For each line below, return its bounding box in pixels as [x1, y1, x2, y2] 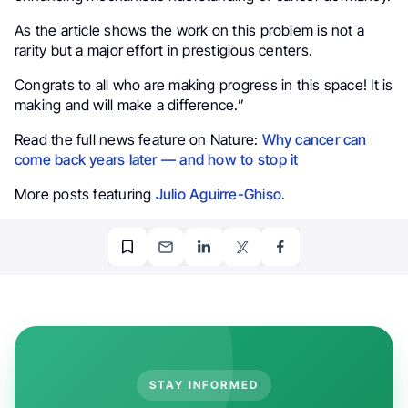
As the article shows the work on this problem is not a [15, 20, 365, 39]
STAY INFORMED [148, 377, 260, 392]
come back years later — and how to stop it [15, 149, 299, 168]
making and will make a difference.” [15, 95, 244, 114]
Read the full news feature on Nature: [15, 129, 262, 148]
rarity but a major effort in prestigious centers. [15, 40, 312, 59]
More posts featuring [15, 184, 156, 203]
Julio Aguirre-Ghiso [155, 184, 281, 203]
